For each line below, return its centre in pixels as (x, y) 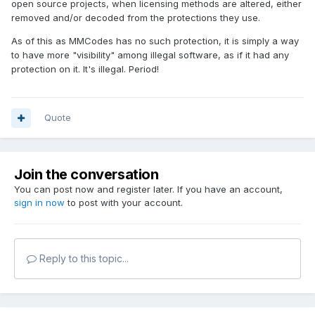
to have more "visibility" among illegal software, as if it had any (150, 55)
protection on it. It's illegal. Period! (85, 69)
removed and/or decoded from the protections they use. (136, 18)
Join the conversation (86, 175)
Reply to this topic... (83, 259)
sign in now (39, 203)
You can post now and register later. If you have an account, (148, 189)
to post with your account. (124, 203)
